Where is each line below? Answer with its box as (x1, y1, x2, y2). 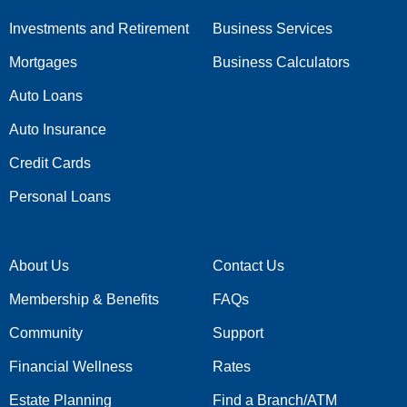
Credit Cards (9, 154, 91, 171)
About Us (9, 257, 69, 273)
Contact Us (213, 257, 284, 273)
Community (9, 324, 83, 341)
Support (213, 324, 263, 341)
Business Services (213, 20, 333, 36)
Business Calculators (213, 54, 350, 70)
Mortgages (9, 54, 77, 70)
